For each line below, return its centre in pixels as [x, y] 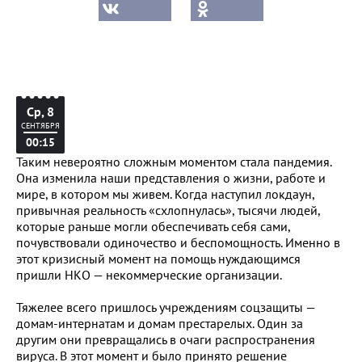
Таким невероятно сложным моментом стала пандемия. [174, 162]
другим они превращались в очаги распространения [166, 339]
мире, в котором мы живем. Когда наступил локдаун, [165, 194]
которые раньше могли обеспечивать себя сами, [153, 226]
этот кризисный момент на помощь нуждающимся [158, 259]
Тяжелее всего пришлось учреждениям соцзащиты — [166, 307]
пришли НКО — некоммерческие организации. [149, 275]
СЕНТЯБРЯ [40, 126]
